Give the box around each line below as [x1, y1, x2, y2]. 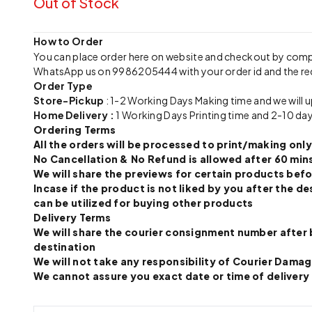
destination [33, 240, 96, 253]
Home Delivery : [33, 109, 116, 122]
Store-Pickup [33, 94, 104, 107]
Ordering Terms [33, 123, 116, 136]
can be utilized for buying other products [33, 196, 253, 210]
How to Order [33, 35, 104, 48]
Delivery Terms [33, 211, 111, 224]
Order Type [33, 79, 93, 93]
